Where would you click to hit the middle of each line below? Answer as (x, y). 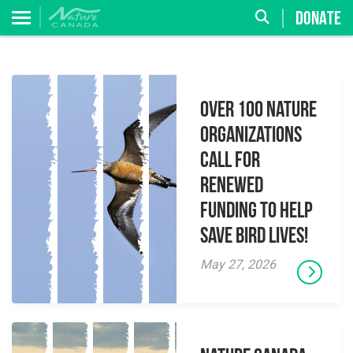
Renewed (232, 187)
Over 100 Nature (258, 111)
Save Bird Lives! (254, 237)
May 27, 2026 (238, 264)
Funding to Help (256, 212)
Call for (230, 162)
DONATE (318, 19)
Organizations (251, 136)
